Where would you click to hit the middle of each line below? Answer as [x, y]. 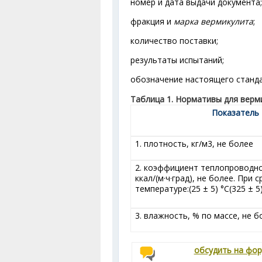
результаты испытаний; [177, 60]
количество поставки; [174, 41]
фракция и [152, 21]
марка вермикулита [213, 21]
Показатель [235, 113]
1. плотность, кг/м [171, 144]
